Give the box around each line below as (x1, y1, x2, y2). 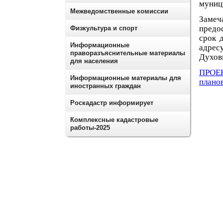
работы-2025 (70, 124, 110, 131)
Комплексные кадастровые (70, 116, 158, 123)
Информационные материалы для (70, 74, 181, 82)
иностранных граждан (70, 82, 141, 90)
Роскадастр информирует (70, 99, 153, 107)
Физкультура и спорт (70, 24, 137, 32)
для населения (70, 57, 118, 65)
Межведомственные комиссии (70, 7, 168, 15)
